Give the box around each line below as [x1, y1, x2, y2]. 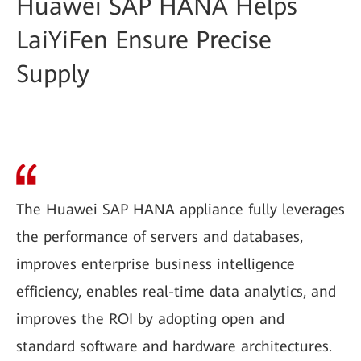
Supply [16, 60, 89, 88]
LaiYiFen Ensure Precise [16, 26, 272, 54]
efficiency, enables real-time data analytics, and [16, 283, 336, 300]
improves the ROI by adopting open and [16, 310, 284, 327]
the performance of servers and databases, [16, 228, 303, 245]
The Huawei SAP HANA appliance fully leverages [16, 201, 345, 218]
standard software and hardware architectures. [16, 338, 332, 355]
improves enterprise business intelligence [16, 255, 295, 272]
